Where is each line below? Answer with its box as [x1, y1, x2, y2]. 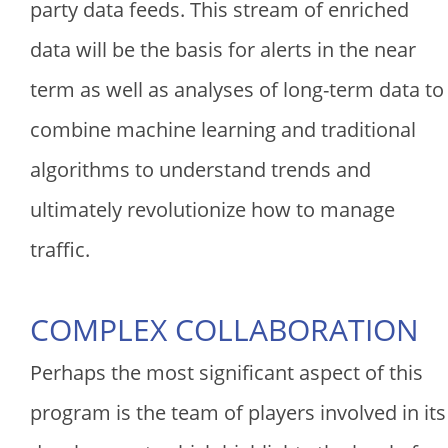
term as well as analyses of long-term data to [30, 76, 444, 103]
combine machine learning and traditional [30, 116, 416, 143]
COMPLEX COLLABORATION [30, 309, 419, 350]
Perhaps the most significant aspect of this [30, 359, 423, 386]
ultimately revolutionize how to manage [30, 196, 395, 223]
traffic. [30, 236, 90, 263]
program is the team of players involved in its [30, 399, 446, 426]
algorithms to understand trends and [30, 156, 371, 183]
